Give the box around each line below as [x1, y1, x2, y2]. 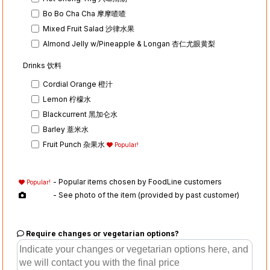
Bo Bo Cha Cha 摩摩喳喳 [43, 8, 127, 18]
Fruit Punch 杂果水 [43, 139, 107, 149]
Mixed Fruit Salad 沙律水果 [43, 24, 135, 33]
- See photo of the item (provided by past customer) [53, 190, 240, 200]
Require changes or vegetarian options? [24, 229, 180, 239]
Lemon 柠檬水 [43, 94, 92, 104]
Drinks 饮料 [23, 61, 62, 71]
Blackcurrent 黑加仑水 [43, 109, 118, 119]
